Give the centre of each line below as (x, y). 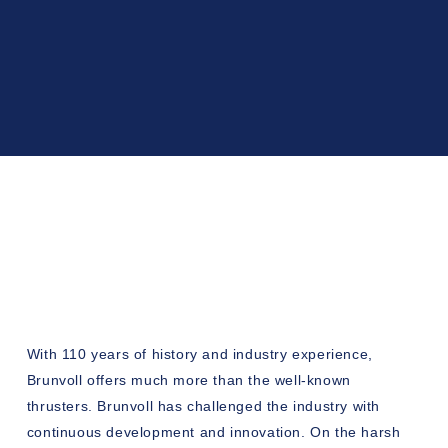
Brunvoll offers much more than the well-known (188, 379)
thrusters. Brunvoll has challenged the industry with (203, 405)
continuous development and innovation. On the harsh (213, 431)
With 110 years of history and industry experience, (199, 353)
